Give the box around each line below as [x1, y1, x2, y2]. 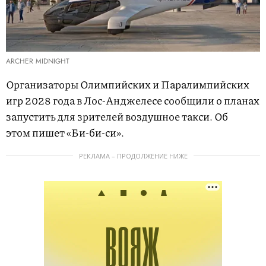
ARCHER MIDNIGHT [6, 56, 69, 67]
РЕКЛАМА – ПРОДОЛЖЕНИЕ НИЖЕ [78, 151, 188, 161]
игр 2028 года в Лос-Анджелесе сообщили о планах [6, 93, 259, 109]
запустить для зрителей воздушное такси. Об [6, 109, 228, 125]
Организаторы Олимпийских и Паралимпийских [6, 77, 249, 93]
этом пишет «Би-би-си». [6, 125, 124, 141]
